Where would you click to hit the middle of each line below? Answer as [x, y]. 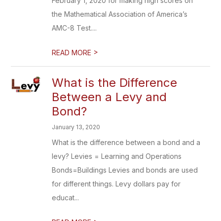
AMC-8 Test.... [74, 28]
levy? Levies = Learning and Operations [117, 156]
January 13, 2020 [76, 127]
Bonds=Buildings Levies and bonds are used [125, 170]
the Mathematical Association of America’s [120, 14]
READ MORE [73, 53]
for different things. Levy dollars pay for [116, 184]
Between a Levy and [110, 97]
